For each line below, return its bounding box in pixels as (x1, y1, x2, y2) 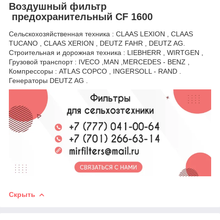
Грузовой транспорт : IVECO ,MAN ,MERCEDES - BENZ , (9, 58, 190, 66)
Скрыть (9, 190, 35, 198)
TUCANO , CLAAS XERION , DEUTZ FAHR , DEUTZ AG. (9, 39, 187, 48)
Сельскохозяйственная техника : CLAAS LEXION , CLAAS (9, 30, 193, 38)
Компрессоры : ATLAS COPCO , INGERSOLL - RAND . (9, 67, 181, 76)
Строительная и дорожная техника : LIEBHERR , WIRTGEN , (9, 49, 203, 57)
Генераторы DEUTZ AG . (9, 77, 88, 85)
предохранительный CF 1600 (9, 11, 153, 22)
